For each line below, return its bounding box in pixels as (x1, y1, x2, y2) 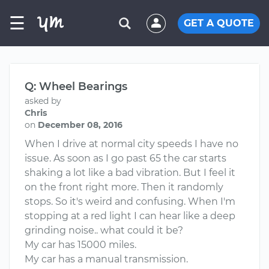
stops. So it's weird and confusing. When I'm (25, 196, 235, 207)
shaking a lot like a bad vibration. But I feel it (25, 167, 235, 178)
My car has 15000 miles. (25, 239, 136, 250)
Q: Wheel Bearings (25, 80, 127, 93)
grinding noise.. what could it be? (25, 225, 183, 236)
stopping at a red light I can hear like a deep (25, 210, 235, 222)
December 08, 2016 (38, 119, 122, 130)
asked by (25, 95, 61, 106)
